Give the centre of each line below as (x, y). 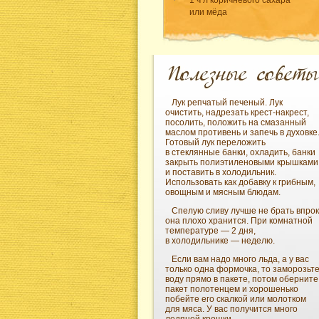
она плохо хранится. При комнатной (239, 221)
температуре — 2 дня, (210, 231)
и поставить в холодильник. (221, 173)
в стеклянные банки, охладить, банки (240, 153)
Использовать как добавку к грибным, (240, 183)
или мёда (208, 12)
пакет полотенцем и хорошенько (232, 289)
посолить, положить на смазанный (236, 123)
